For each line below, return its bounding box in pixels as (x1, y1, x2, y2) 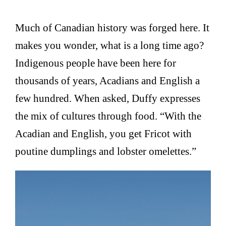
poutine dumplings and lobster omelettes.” (15, 145, 197, 157)
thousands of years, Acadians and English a (15, 75, 200, 87)
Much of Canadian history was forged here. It (15, 22, 210, 34)
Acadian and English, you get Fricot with (15, 128, 192, 140)
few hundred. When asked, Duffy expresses (15, 92, 201, 104)
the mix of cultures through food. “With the (15, 110, 202, 122)
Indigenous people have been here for (15, 57, 177, 69)
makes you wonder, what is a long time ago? (15, 39, 204, 51)
